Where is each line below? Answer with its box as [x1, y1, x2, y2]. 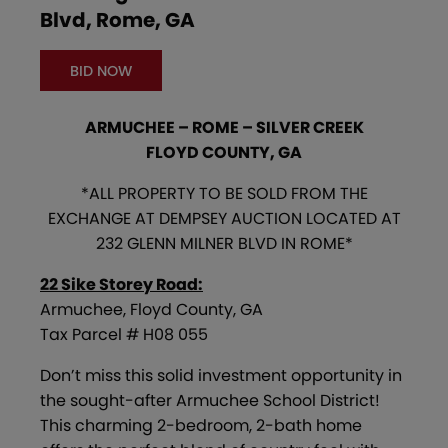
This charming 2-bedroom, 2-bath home [40, 413, 362, 437]
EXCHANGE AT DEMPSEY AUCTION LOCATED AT [47, 206, 401, 230]
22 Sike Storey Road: [40, 272, 203, 296]
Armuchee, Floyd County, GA [40, 297, 263, 321]
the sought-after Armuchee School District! [40, 388, 380, 412]
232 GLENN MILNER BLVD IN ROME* [95, 231, 353, 255]
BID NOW [69, 60, 132, 81]
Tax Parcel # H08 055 [40, 322, 208, 346]
